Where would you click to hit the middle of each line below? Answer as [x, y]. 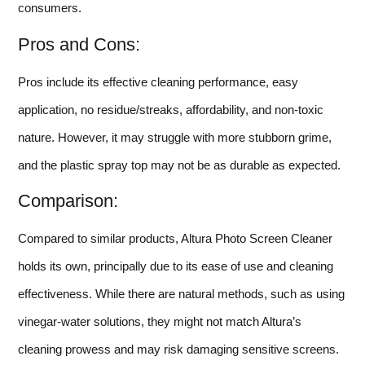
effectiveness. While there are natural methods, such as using [181, 294]
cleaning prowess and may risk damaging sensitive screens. [178, 350]
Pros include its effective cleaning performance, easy [158, 81]
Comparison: [68, 201]
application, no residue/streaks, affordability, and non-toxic [171, 109]
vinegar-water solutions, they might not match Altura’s [160, 322]
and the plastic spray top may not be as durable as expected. [179, 165]
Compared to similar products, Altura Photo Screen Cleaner [175, 239]
